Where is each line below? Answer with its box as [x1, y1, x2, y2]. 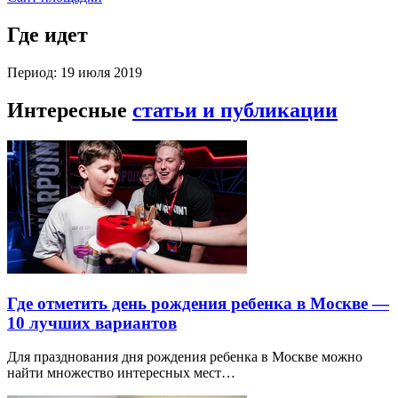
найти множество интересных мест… [7, 365, 235, 381]
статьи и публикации [132, 98, 338, 122]
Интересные [7, 98, 132, 122]
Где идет [7, 23, 88, 47]
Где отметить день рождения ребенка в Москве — [7, 293, 389, 313]
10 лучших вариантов [7, 313, 177, 332]
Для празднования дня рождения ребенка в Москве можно [7, 349, 362, 365]
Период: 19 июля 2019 [7, 65, 142, 81]
